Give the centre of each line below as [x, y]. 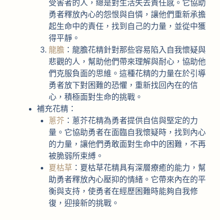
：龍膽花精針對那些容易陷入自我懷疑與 [135, 50]
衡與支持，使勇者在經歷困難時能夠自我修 [123, 192]
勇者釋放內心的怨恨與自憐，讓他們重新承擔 [127, 15]
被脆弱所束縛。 [76, 156]
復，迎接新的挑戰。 [84, 203]
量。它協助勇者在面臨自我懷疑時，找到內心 [127, 133]
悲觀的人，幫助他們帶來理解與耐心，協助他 [127, 62]
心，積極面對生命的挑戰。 [96, 97]
